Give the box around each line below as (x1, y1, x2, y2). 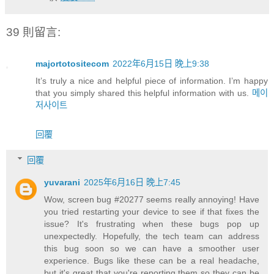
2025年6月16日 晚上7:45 (84, 177, 181, 187)
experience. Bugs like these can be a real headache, (44, 255, 259, 265)
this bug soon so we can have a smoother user (44, 243, 259, 253)
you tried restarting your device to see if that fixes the (44, 206, 259, 217)
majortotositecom (35, 59, 109, 69)
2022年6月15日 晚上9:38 (113, 59, 209, 69)
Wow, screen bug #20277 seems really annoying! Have (44, 194, 259, 204)
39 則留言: (6, 25, 61, 39)
